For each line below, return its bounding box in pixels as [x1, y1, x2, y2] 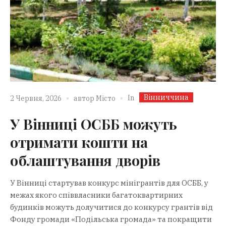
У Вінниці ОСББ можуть [10, 114, 177, 133]
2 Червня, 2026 [10, 94, 62, 103]
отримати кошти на [10, 132, 148, 151]
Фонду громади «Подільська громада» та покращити [10, 214, 212, 224]
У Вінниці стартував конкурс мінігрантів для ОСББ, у [10, 178, 208, 188]
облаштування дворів [10, 150, 160, 169]
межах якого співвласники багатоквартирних [10, 190, 183, 200]
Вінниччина [144, 92, 189, 102]
